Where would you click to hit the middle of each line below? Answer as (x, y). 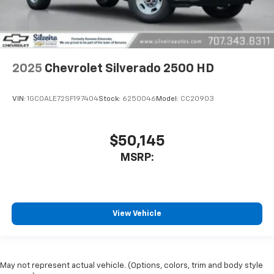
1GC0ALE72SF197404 (63, 99)
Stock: (110, 99)
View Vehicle (137, 213)
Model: (168, 99)
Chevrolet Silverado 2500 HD (129, 69)
